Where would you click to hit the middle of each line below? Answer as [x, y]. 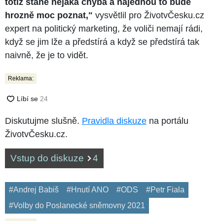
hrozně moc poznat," [49, 15]
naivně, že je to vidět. [47, 55]
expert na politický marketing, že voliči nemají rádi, [104, 28]
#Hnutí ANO [88, 189]
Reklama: [21, 78]
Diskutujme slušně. [43, 121]
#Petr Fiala [165, 189]
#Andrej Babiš [34, 189]
